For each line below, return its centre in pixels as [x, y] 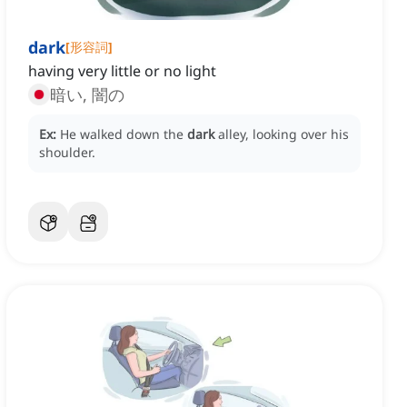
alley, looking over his [283, 134]
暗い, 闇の [87, 95]
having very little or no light [122, 71]
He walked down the [124, 134]
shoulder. [67, 153]
